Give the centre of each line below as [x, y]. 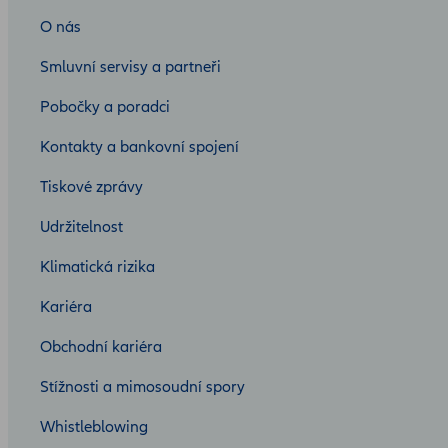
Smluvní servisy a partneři [130, 67]
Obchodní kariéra [101, 347]
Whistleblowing [94, 427]
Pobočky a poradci [105, 107]
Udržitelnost [81, 227]
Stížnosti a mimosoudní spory [142, 387]
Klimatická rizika [97, 267]
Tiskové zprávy [91, 187]
